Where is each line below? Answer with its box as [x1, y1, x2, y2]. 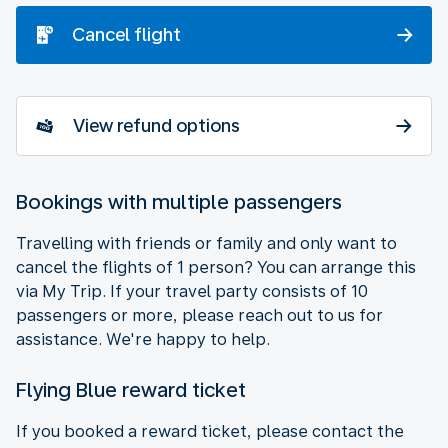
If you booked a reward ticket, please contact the [16, 421, 404, 441]
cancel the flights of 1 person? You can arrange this [16, 257, 416, 277]
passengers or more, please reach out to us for [16, 305, 383, 325]
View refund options [73, 114, 240, 136]
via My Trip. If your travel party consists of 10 [16, 281, 368, 301]
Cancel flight [72, 23, 181, 45]
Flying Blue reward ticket [16, 377, 246, 402]
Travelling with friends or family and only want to [16, 233, 397, 253]
